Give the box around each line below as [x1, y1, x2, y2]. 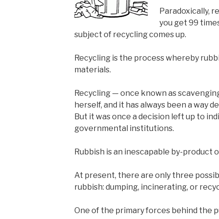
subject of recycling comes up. [74, 29, 186, 39]
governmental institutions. [74, 123, 174, 133]
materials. [74, 65, 111, 74]
